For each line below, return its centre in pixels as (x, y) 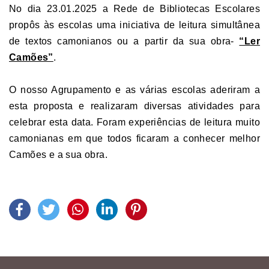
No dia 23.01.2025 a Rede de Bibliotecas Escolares (134, 9)
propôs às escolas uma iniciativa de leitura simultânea (134, 25)
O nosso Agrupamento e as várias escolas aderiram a (134, 90)
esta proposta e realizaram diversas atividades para (134, 106)
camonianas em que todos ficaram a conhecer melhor (134, 138)
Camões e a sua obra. (58, 155)
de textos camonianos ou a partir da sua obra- (124, 41)
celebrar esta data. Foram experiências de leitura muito (134, 122)
